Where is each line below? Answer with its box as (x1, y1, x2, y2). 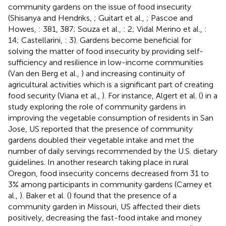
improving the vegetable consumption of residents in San (8, 112, 213, 123)
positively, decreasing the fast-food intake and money (8, 212, 202, 222)
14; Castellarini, (8, 35, 65, 45)
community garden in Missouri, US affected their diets (8, 201, 200, 211)
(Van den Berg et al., (8, 68, 81, 78)
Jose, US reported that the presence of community (8, 124, 193, 134)
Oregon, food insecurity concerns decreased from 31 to (8, 168, 209, 178)
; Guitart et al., (94, 13, 146, 23)
